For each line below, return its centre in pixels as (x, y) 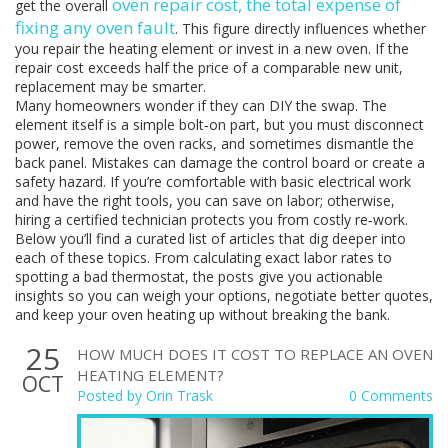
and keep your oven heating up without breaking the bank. (202, 314)
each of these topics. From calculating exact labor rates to (203, 257)
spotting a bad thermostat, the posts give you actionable (199, 276)
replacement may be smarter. (110, 86)
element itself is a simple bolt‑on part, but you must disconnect (219, 124)
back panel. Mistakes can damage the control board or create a (220, 162)
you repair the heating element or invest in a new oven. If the (212, 48)
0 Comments (391, 395)
